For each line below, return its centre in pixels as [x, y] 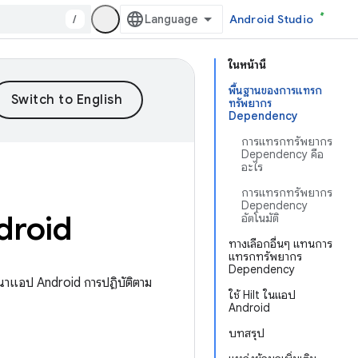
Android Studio [271, 19]
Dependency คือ [282, 154]
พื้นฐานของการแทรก [275, 90]
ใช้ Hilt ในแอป [262, 295]
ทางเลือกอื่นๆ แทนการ [280, 244]
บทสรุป [247, 333]
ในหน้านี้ [247, 65]
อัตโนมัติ [260, 218]
